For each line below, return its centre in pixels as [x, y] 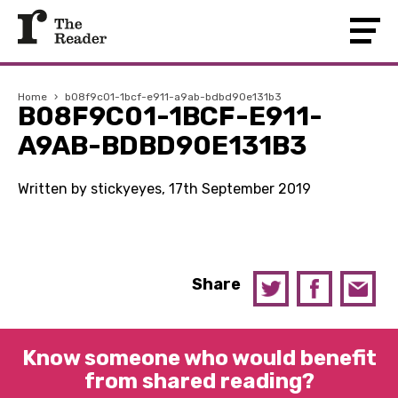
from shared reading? [199, 381]
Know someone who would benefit [199, 358]
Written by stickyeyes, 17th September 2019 [164, 189]
